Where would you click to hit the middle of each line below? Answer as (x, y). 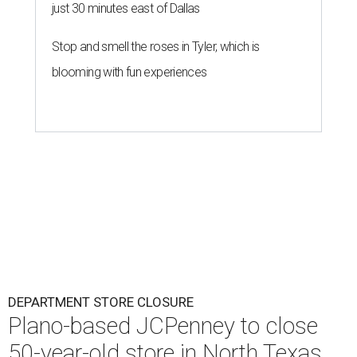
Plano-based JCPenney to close (163, 326)
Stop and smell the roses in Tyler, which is (156, 47)
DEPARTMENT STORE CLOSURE (101, 302)
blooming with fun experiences (129, 73)
